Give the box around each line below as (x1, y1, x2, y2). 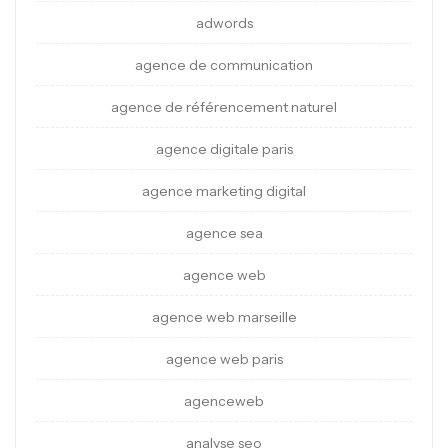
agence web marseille (151, 308, 297, 327)
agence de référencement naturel (111, 98, 337, 117)
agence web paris (165, 350, 283, 369)
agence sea (185, 224, 263, 243)
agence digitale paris (155, 140, 293, 159)
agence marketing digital (142, 182, 306, 201)
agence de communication (135, 56, 313, 75)
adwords (195, 14, 253, 33)
